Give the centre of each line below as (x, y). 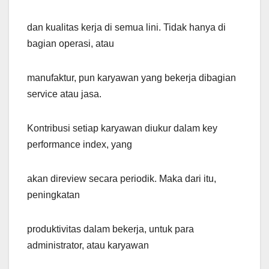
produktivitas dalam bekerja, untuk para (110, 229)
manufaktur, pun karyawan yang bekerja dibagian (131, 78)
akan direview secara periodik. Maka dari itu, (122, 179)
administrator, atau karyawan (88, 246)
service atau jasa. (64, 94)
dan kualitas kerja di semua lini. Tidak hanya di (126, 28)
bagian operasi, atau (71, 44)
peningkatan (53, 195)
